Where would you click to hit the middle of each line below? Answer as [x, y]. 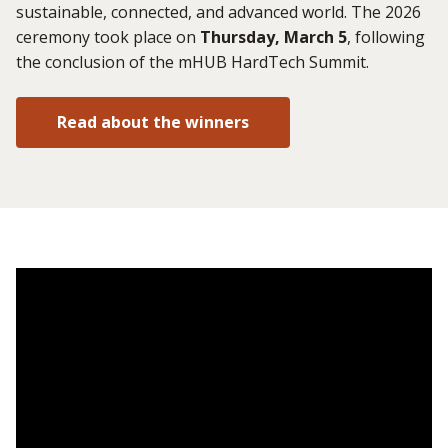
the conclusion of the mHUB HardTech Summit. [192, 61]
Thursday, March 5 [273, 36]
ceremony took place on [108, 36]
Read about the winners [153, 122]
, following [386, 36]
